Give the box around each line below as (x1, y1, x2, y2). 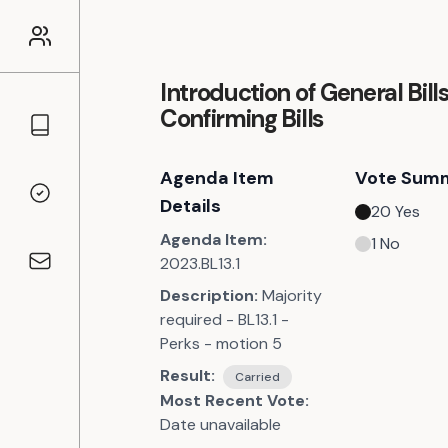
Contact (26, 260, 89, 282)
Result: (160, 365, 215, 386)
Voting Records (26, 192, 140, 214)
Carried (235, 369, 280, 385)
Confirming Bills (160, 103, 323, 134)
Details (160, 194, 221, 218)
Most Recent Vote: (160, 390, 309, 411)
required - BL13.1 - (160, 309, 289, 330)
